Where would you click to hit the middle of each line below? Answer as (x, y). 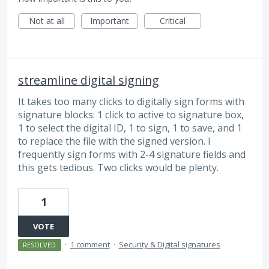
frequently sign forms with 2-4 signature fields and (132, 155)
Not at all (47, 21)
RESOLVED (40, 244)
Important (110, 21)
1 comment (90, 244)
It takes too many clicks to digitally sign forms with (131, 102)
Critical (173, 21)
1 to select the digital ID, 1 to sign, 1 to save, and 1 (130, 128)
